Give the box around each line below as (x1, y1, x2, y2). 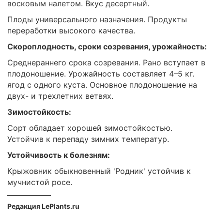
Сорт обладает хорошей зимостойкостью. (7, 123, 172, 133)
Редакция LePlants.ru (7, 202, 79, 210)
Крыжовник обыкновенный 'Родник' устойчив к (7, 166, 191, 176)
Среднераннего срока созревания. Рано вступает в (7, 58, 205, 67)
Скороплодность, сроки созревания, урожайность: (7, 42, 207, 51)
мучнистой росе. (7, 177, 72, 187)
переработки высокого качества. (7, 26, 135, 35)
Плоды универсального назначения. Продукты (7, 15, 187, 24)
